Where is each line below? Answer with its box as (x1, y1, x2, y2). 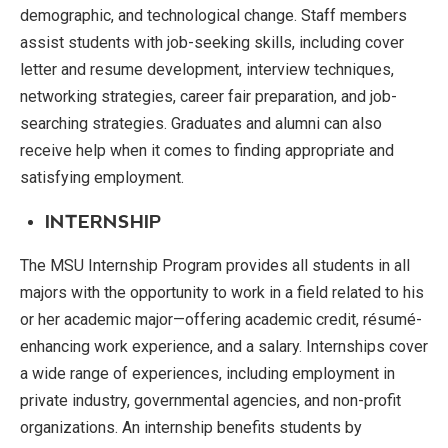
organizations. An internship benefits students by (20, 418, 362, 437)
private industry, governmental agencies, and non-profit (20, 391, 401, 410)
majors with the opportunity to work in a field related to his (20, 283, 424, 302)
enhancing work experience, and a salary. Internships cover (20, 337, 428, 356)
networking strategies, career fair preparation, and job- (20, 87, 397, 106)
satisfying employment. (20, 168, 184, 187)
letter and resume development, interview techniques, (20, 60, 394, 79)
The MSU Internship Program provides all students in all (20, 256, 410, 275)
